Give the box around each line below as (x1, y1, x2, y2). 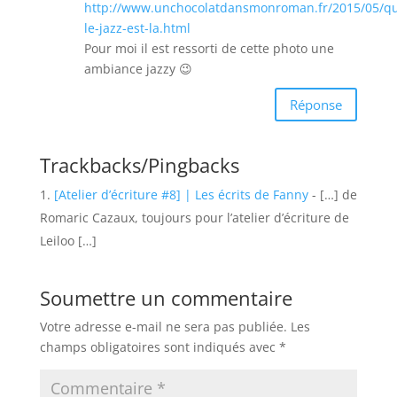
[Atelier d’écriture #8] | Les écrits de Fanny (53, 186, 308, 204)
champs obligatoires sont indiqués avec (39, 339, 279, 356)
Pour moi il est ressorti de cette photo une (83, 40, 334, 58)
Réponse (290, 95, 343, 113)
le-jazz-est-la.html (83, 19, 191, 37)
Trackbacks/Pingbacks (39, 152, 239, 179)
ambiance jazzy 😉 (83, 60, 192, 78)
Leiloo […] (39, 232, 97, 250)
